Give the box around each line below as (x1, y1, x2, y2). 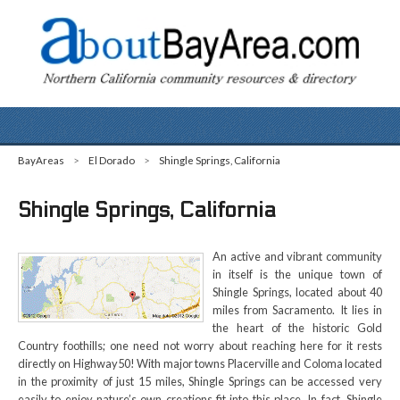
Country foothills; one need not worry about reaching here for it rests (18, 338, 382, 353)
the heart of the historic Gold (212, 321, 382, 335)
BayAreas (18, 154, 64, 166)
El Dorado (88, 154, 135, 166)
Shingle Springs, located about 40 (212, 285, 382, 299)
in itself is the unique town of (212, 267, 382, 281)
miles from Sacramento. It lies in (212, 303, 382, 317)
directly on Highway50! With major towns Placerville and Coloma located (18, 356, 382, 371)
